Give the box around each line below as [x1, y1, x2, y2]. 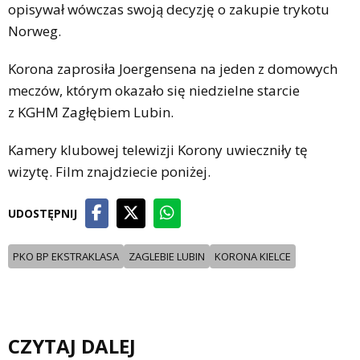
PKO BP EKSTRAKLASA [13, 249, 119, 264]
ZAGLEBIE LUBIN [129, 249, 205, 264]
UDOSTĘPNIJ [8, 206, 77, 222]
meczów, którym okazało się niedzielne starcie [8, 81, 300, 100]
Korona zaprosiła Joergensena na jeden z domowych [8, 59, 337, 79]
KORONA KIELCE [215, 249, 291, 264]
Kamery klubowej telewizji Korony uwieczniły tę [8, 141, 308, 160]
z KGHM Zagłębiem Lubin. [8, 103, 177, 122]
